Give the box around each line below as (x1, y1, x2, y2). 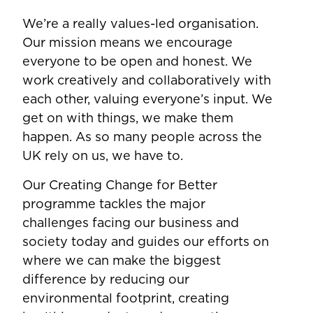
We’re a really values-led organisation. (22, 16, 259, 31)
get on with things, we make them (22, 110, 233, 126)
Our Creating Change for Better (22, 177, 217, 193)
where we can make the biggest (22, 253, 221, 268)
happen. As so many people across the (22, 129, 262, 145)
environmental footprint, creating (22, 291, 229, 306)
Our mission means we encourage (22, 35, 233, 50)
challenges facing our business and (22, 215, 239, 231)
